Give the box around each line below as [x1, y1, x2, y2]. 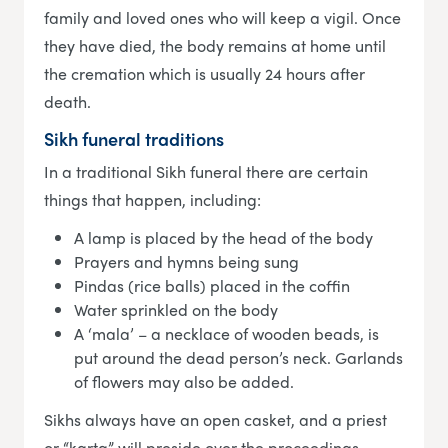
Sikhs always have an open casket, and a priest [44, 407, 387, 431]
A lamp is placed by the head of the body [74, 225, 373, 249]
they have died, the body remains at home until [44, 33, 386, 57]
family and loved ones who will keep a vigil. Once [44, 5, 401, 29]
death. [44, 89, 91, 113]
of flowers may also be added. [74, 369, 294, 393]
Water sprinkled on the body [74, 297, 278, 321]
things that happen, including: [44, 187, 261, 211]
